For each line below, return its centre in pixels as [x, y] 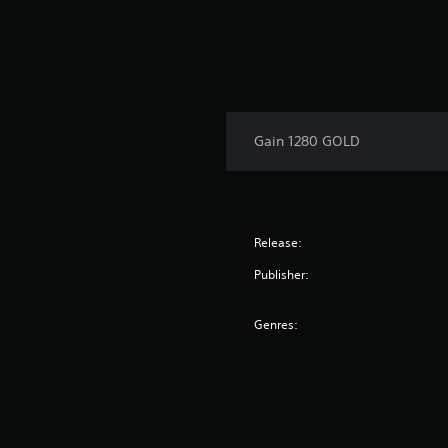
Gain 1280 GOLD [307, 141]
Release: [278, 242]
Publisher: [282, 274]
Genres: [276, 324]
